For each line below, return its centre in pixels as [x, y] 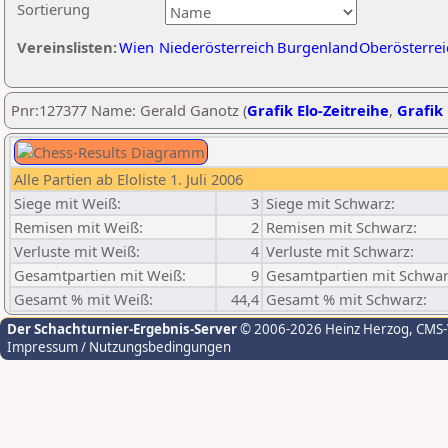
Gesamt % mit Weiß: [83, 299]
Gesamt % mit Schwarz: [346, 299]
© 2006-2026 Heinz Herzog [323, 329]
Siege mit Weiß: [67, 203]
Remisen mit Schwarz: [341, 227]
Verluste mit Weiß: [77, 251]
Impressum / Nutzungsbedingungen [119, 347]
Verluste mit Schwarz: [340, 251]
